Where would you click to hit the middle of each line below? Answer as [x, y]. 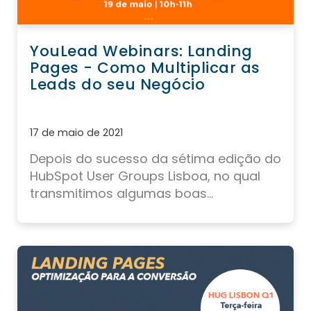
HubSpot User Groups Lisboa [119, 176]
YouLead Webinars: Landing [141, 51]
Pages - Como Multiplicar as [145, 67]
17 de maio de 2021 [76, 132]
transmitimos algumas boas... [121, 193]
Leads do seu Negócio [117, 84]
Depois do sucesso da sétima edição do [155, 158]
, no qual [234, 176]
